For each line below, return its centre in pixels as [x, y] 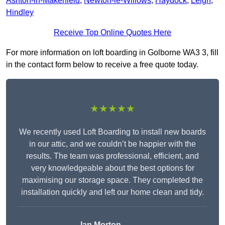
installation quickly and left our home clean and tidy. [113, 192]
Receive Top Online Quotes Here [113, 33]
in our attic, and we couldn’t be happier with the [113, 144]
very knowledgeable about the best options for [113, 168]
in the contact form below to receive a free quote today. [102, 65]
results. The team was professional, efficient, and [113, 156]
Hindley [20, 13]
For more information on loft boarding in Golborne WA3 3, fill [112, 53]
